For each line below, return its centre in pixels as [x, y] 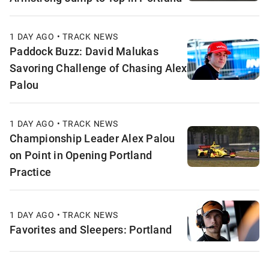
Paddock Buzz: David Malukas [84, 51]
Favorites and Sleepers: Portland [91, 229]
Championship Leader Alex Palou [92, 138]
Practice [30, 172]
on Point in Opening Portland [81, 155]
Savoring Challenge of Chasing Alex [98, 68]
